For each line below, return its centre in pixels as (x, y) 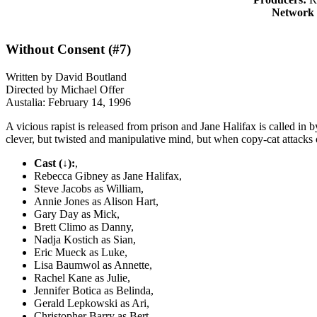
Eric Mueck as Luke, (81, 252)
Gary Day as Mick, (77, 214)
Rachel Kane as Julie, (82, 277)
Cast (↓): (54, 163)
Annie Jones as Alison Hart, (96, 201)
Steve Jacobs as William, (89, 188)
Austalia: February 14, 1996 (68, 102)
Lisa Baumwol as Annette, (93, 265)
